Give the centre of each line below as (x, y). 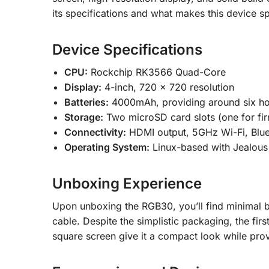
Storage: (84, 117)
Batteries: (86, 102)
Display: (83, 87)
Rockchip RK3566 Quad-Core (157, 72)
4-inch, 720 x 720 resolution (168, 87)
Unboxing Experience (127, 184)
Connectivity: (95, 132)
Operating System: (107, 147)
